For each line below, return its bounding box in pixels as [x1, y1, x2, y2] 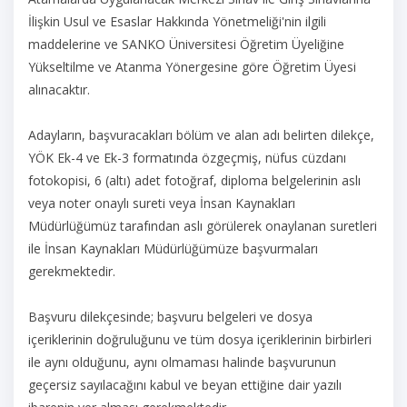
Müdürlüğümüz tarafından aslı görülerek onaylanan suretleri [28, 217, 377, 234]
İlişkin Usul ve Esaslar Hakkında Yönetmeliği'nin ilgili [28, 13, 326, 30]
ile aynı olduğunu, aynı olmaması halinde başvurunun [28, 353, 336, 371]
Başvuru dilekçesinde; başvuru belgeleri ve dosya [28, 308, 313, 325]
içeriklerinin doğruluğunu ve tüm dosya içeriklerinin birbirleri [28, 331, 372, 348]
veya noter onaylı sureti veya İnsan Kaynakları [28, 194, 295, 212]
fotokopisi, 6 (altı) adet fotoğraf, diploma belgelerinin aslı [28, 172, 361, 189]
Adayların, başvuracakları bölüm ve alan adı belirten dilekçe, [28, 126, 374, 144]
